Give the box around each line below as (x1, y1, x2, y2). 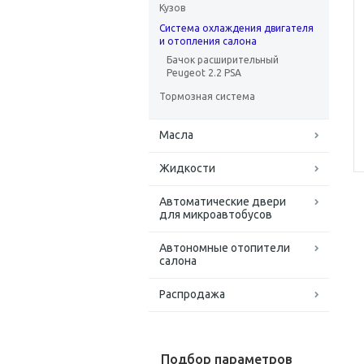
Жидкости (159, 162, 215, 175)
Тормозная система (159, 91, 255, 102)
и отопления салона (159, 36, 257, 47)
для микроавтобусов (159, 208, 272, 222)
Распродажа (159, 288, 225, 301)
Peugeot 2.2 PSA (167, 67, 241, 79)
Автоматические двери (159, 195, 286, 209)
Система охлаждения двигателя (159, 23, 314, 34)
